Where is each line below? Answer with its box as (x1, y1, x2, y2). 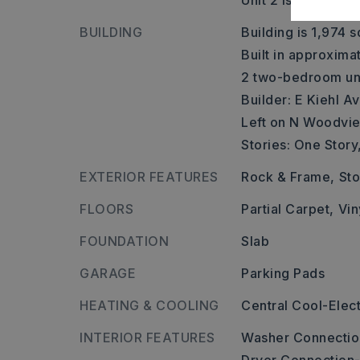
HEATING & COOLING (80, 297, 219, 313)
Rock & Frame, (241, 169, 335, 185)
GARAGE (80, 265, 136, 281)
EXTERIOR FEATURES (80, 169, 219, 185)
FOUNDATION (80, 233, 169, 249)
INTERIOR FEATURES (80, 329, 215, 346)
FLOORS (80, 201, 133, 217)
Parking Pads (241, 265, 325, 281)
